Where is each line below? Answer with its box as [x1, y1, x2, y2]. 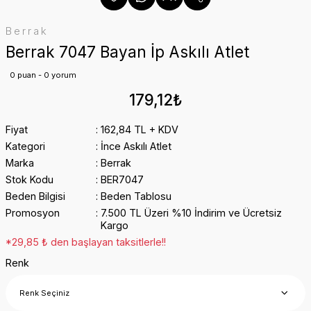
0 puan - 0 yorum [10, 70, 76, 80]
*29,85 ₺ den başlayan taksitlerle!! [6, 236, 166, 248]
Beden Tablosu [100, 190, 171, 202]
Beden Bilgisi [6, 190, 65, 202]
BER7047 [100, 174, 144, 185]
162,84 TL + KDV [100, 124, 178, 135]
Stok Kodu [6, 174, 53, 185]
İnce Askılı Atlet [100, 140, 171, 152]
